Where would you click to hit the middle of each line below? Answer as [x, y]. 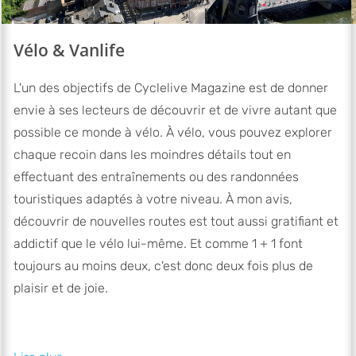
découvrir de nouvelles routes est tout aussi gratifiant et [176, 222]
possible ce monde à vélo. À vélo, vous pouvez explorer [173, 133]
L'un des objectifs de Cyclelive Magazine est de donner [171, 88]
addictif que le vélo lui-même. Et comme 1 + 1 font [158, 244]
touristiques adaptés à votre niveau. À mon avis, [153, 199]
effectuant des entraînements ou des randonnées [156, 177]
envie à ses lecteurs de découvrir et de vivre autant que [175, 110]
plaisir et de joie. [61, 288]
